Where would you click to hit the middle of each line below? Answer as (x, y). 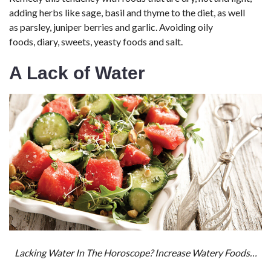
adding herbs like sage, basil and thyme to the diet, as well (127, 13)
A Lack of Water (77, 73)
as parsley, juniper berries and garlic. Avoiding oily (111, 27)
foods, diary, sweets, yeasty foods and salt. (96, 42)
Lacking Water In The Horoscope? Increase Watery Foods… (135, 252)
